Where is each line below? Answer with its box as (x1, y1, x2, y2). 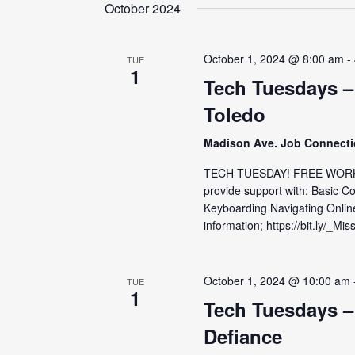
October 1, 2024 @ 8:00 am (204, 51, 345, 67)
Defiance (204, 323, 283, 349)
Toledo (204, 101, 266, 128)
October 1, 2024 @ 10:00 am (204, 273, 351, 288)
